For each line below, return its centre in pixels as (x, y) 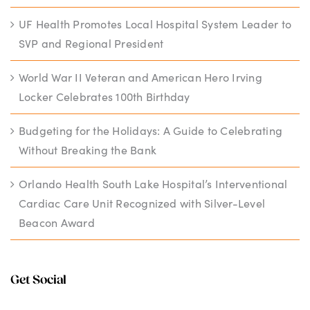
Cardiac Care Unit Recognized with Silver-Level (142, 203)
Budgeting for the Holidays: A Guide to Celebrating (151, 130)
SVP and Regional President (91, 43)
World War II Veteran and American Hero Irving (140, 77)
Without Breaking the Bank (88, 149)
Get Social (39, 280)
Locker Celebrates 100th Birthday (104, 96)
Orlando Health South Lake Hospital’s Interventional (153, 183)
